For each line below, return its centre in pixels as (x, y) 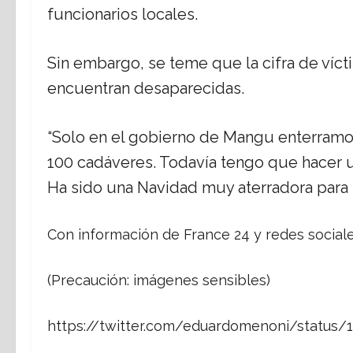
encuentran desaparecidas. (146, 89)
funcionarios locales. (123, 15)
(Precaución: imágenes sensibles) (159, 281)
